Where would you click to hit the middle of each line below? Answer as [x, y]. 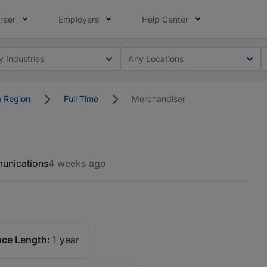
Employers [79, 19]
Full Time [81, 99]
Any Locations [156, 58]
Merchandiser [159, 99]
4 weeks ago [77, 163]
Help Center [165, 19]
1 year [66, 240]
